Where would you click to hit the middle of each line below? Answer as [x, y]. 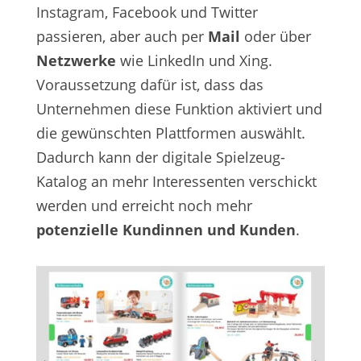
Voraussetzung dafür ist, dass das [149, 84]
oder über [277, 36]
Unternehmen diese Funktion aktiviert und [179, 108]
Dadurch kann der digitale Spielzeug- [160, 157]
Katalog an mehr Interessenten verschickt [176, 181]
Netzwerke [76, 60]
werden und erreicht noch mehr [144, 205]
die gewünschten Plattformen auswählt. [170, 133]
